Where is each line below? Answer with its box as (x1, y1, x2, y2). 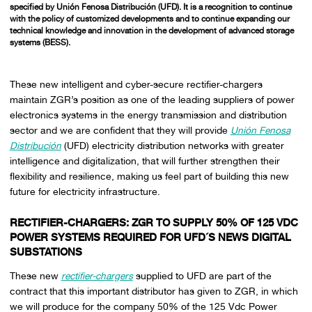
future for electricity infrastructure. (9, 186, 160, 198)
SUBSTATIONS (9, 246, 82, 259)
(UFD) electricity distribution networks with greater (61, 140, 284, 152)
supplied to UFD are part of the (132, 270, 272, 281)
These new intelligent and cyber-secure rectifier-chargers (9, 79, 263, 91)
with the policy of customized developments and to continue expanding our (9, 13, 290, 24)
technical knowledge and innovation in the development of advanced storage (9, 25, 294, 36)
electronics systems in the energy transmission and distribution (9, 109, 287, 121)
